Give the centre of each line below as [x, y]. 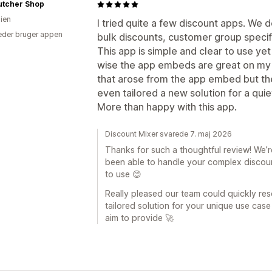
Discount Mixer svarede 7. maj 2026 [168, 134]
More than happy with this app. [167, 107]
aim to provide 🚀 [139, 218]
